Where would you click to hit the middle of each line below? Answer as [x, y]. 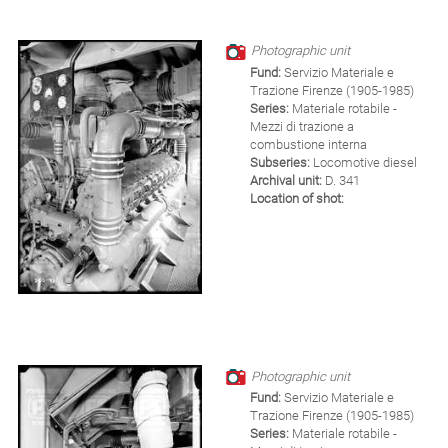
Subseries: [280, 162]
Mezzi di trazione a [302, 126]
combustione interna [308, 144]
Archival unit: [286, 180]
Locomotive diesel [363, 162]
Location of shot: [297, 198]
